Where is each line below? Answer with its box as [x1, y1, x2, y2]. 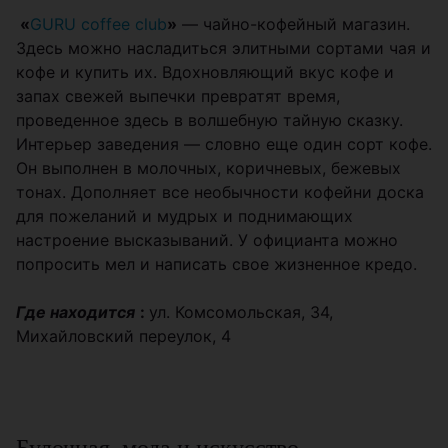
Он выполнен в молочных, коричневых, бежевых [16, 158, 401, 178]
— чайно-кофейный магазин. [177, 14, 410, 34]
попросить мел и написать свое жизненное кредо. [16, 254, 417, 274]
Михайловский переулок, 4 [16, 326, 231, 346]
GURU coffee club [30, 14, 167, 34]
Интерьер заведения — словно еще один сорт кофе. [16, 134, 432, 154]
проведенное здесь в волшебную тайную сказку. [16, 110, 403, 130]
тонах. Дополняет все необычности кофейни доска [16, 182, 424, 202]
